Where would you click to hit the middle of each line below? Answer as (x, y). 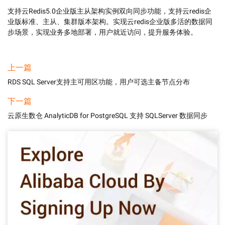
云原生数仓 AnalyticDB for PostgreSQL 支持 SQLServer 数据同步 (107, 116)
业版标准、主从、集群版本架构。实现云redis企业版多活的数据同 (110, 22)
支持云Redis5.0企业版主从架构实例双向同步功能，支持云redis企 (109, 11)
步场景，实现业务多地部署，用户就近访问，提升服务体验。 (102, 32)
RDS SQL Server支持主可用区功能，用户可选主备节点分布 (99, 82)
